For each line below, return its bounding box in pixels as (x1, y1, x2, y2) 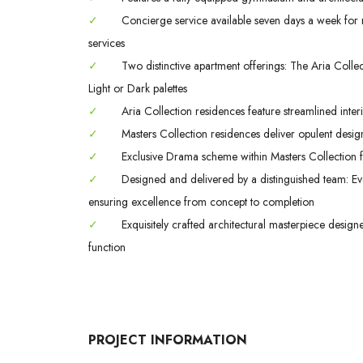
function (88, 238, 126, 255)
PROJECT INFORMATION (88, 330, 247, 349)
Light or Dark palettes (88, 79, 187, 96)
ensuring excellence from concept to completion (88, 193, 314, 210)
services (88, 34, 125, 51)
